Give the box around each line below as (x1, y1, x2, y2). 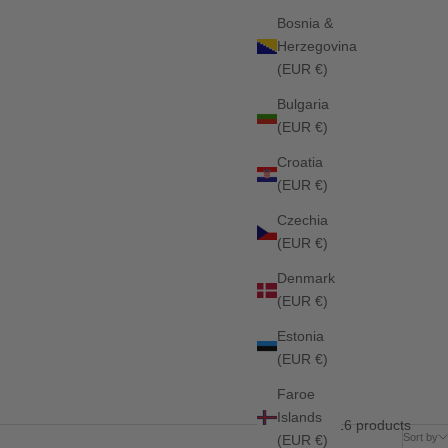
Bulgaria (277, 96, 329, 112)
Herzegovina (277, 38, 357, 54)
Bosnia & (277, 15, 333, 31)
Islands (277, 409, 322, 425)
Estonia (277, 328, 324, 344)
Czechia (277, 212, 328, 228)
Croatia (277, 154, 323, 170)
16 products (335, 416, 411, 433)
